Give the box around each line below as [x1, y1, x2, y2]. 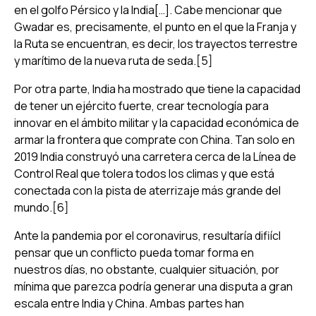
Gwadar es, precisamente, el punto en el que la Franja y [14, 18, 296, 35]
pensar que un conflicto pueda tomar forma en [14, 244, 254, 260]
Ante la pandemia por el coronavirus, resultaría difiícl [14, 227, 281, 243]
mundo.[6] [14, 199, 69, 215]
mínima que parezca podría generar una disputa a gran [14, 278, 293, 294]
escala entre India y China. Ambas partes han [14, 295, 244, 311]
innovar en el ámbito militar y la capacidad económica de [14, 114, 299, 130]
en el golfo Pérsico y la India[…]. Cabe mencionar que [14, 1, 282, 18]
